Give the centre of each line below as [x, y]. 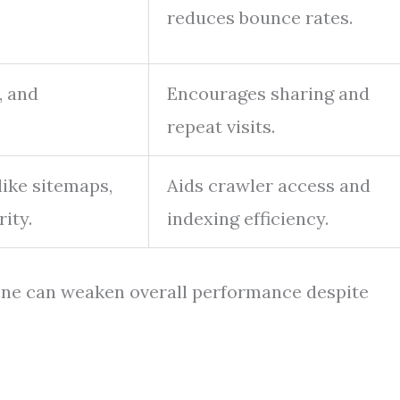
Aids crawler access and [269, 185]
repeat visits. [221, 126]
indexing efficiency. [248, 218]
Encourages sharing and [268, 93]
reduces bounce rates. [260, 17]
